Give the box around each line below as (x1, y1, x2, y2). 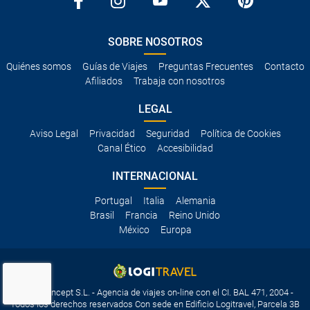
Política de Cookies (200, 128, 281, 139)
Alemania (175, 195, 216, 206)
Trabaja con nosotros (134, 75, 225, 86)
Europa (160, 224, 192, 235)
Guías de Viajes (82, 61, 147, 72)
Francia (125, 210, 158, 221)
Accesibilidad (156, 143, 213, 154)
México (118, 224, 149, 235)
